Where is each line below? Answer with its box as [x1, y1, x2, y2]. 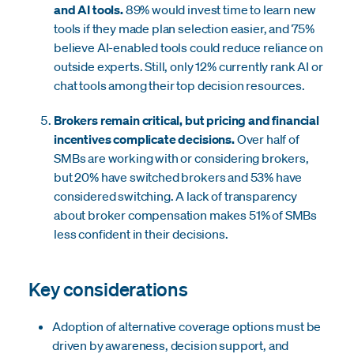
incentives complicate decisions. [54, 130, 235, 147]
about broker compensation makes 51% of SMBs [54, 206, 318, 223]
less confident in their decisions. [54, 225, 228, 242]
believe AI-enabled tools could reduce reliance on [54, 39, 324, 55]
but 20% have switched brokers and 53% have [54, 168, 303, 185]
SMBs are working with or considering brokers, [54, 149, 309, 166]
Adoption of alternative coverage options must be [52, 318, 322, 334]
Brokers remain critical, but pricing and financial [54, 111, 319, 128]
